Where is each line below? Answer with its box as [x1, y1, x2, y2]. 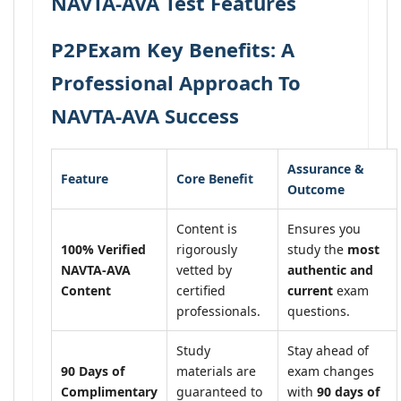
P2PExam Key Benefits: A [51, 36, 294, 63]
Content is [176, 220, 237, 237]
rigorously [176, 241, 237, 258]
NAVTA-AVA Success [51, 102, 239, 129]
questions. [287, 303, 350, 320]
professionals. [176, 303, 260, 320]
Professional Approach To [51, 69, 301, 96]
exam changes [287, 363, 374, 380]
